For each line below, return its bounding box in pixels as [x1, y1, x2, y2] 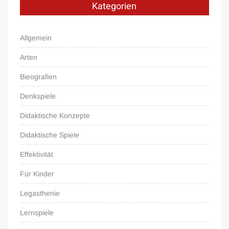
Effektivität [20, 150, 54, 158]
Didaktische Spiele [20, 130, 80, 139]
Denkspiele [20, 91, 56, 100]
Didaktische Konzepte [20, 111, 90, 120]
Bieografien [20, 72, 57, 81]
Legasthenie [20, 189, 60, 197]
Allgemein [20, 33, 52, 42]
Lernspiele [20, 208, 54, 217]
